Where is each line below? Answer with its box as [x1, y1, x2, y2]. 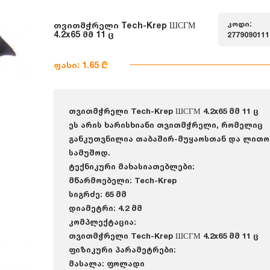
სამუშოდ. [69, 148, 110, 157]
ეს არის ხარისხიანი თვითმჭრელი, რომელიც [69, 120, 263, 130]
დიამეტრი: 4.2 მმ [69, 203, 142, 213]
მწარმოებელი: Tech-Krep [69, 175, 177, 185]
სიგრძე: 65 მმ [69, 189, 127, 199]
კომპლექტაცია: [69, 217, 136, 227]
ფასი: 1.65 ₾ [54, 60, 108, 70]
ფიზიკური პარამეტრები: [69, 245, 176, 254]
